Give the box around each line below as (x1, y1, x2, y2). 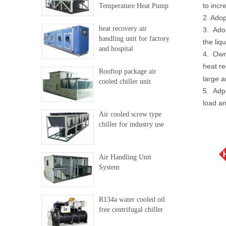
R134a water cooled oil (98, 196, 165, 204)
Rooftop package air (98, 67, 156, 75)
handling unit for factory (98, 34, 169, 42)
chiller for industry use (98, 120, 164, 128)
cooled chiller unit (98, 77, 151, 85)
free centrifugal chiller (98, 206, 163, 214)
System (98, 163, 120, 171)
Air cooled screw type (98, 110, 161, 118)
